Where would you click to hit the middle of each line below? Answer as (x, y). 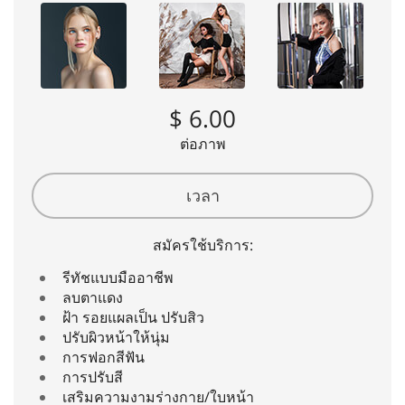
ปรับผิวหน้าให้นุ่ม (116, 337)
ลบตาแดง (93, 297)
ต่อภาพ (202, 143)
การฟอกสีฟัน (104, 357)
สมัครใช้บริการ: (202, 245)
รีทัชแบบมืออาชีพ (118, 277)
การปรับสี (93, 377)
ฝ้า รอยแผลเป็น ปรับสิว (133, 317)
